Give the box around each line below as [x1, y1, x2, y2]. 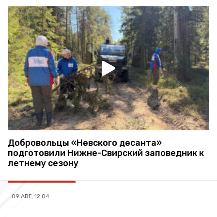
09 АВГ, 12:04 [12, 193, 49, 200]
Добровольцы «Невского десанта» [8, 138, 162, 149]
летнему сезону [8, 158, 78, 169]
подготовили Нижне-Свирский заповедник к [8, 148, 204, 159]
